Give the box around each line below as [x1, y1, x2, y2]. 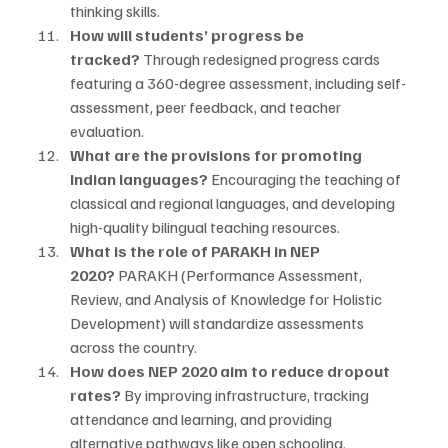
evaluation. [70, 121, 144, 142]
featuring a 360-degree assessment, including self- [70, 73, 406, 94]
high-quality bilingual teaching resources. [70, 217, 340, 238]
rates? [70, 385, 121, 406]
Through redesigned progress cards [140, 49, 383, 70]
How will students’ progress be [70, 25, 307, 46]
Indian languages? [70, 169, 208, 190]
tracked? [70, 49, 140, 70]
